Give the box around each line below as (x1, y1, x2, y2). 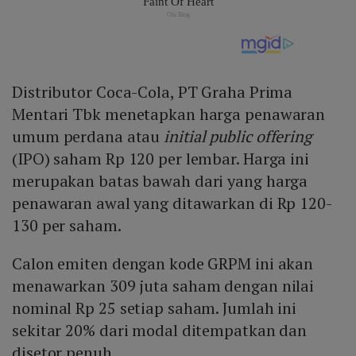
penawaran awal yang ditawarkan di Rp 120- (12, 192, 332, 215)
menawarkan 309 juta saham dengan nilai (12, 275, 315, 297)
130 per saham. (12, 215, 122, 237)
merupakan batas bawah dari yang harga (12, 170, 308, 192)
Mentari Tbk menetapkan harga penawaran (12, 103, 326, 126)
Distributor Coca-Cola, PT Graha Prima (12, 81, 293, 103)
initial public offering (164, 126, 312, 148)
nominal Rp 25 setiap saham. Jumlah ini (12, 297, 297, 319)
